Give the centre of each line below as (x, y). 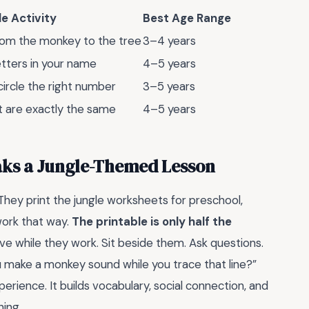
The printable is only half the (152, 222)
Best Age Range (187, 18)
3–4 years (169, 40)
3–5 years (169, 86)
